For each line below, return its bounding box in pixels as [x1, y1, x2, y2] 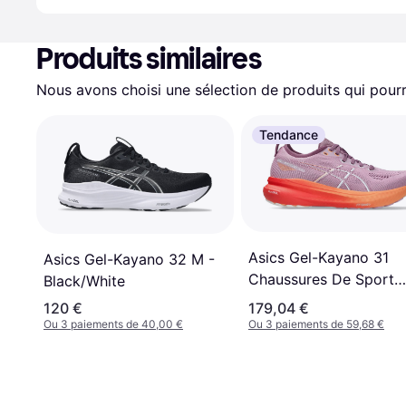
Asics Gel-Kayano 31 [248, 247, 389, 266]
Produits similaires [36, 42, 262, 76]
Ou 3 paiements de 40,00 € [43, 317, 183, 332]
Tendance [259, 127, 318, 142]
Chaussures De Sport [248, 269, 394, 288]
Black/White [43, 272, 125, 291]
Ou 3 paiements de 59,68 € [248, 317, 384, 332]
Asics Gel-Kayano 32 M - [43, 250, 215, 269]
